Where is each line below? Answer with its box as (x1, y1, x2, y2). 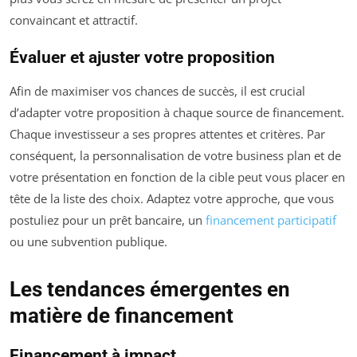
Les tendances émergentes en (10, 277, 290, 302)
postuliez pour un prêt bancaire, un (10, 212, 206, 229)
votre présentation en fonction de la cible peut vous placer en (10, 169, 345, 186)
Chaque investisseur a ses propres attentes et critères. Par (10, 126, 325, 143)
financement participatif (206, 212, 336, 229)
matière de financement (10, 304, 233, 328)
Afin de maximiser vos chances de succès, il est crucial (10, 83, 305, 100)
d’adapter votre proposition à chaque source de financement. (10, 104, 344, 121)
